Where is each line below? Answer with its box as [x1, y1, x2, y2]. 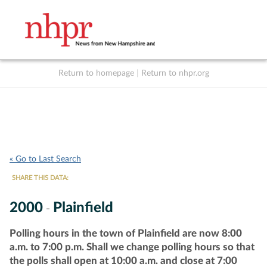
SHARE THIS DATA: [12, 175, 69, 181]
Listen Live [120, 82, 157, 89]
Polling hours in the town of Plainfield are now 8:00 [10, 228, 242, 238]
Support [198, 82, 226, 89]
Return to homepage [58, 69, 134, 77]
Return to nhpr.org [141, 69, 209, 77]
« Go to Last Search [10, 155, 81, 163]
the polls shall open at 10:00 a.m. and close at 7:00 [10, 255, 237, 266]
